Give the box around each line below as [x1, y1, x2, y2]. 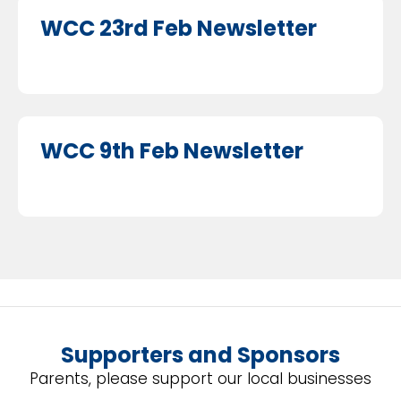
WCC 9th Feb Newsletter [40, 135, 303, 166]
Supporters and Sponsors [61, 339, 340, 370]
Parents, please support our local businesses [30, 367, 371, 389]
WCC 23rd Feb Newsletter [40, 13, 317, 43]
